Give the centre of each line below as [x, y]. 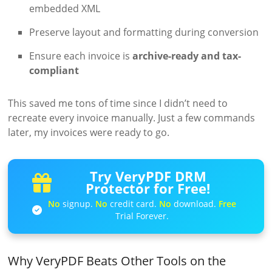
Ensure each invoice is [81, 56]
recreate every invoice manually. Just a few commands [132, 117]
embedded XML [65, 8]
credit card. [134, 203]
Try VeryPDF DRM [148, 177]
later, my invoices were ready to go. [89, 132]
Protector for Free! [148, 189]
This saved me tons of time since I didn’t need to [118, 103]
